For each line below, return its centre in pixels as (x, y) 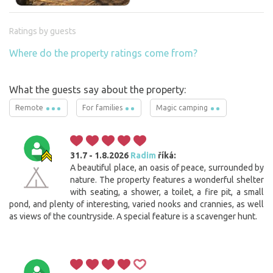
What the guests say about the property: (97, 90)
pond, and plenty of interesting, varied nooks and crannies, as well (136, 204)
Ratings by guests (43, 31)
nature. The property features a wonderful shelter (167, 180)
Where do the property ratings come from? (103, 53)
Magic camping (183, 108)
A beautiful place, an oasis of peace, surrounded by (167, 168)
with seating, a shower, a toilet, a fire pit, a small (167, 192)
